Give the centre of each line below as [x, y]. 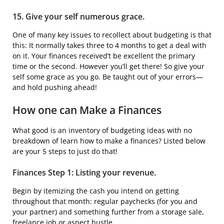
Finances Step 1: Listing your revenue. [84, 172]
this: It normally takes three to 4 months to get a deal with [109, 45]
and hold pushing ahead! [55, 87]
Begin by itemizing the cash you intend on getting [96, 190]
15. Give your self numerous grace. [78, 16]
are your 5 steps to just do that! [65, 151]
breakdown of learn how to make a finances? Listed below [109, 140]
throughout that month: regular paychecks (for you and [105, 201]
